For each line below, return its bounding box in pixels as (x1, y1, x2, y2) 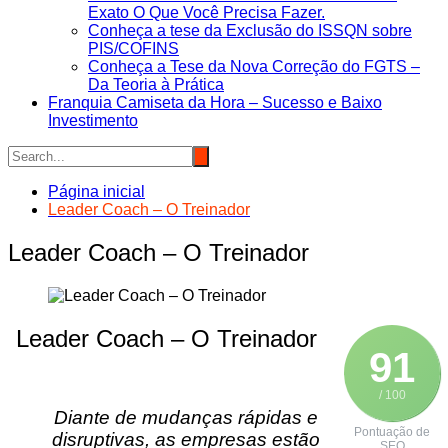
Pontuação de (354, 424, 430, 439)
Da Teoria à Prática (88, 76, 224, 93)
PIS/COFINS (88, 40, 179, 57)
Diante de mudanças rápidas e (54, 406, 318, 428)
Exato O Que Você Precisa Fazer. (88, 4, 325, 21)
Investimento (48, 112, 138, 129)
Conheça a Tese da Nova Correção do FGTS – (88, 58, 420, 75)
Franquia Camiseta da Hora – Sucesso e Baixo (48, 94, 382, 111)
